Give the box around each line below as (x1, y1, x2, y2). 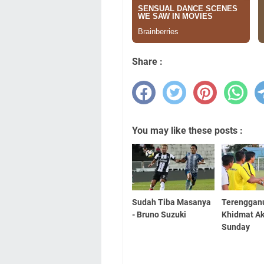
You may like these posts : (132, 125, 243, 137)
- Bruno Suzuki (132, 210, 186, 220)
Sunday (222, 222, 250, 232)
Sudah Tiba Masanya (132, 197, 211, 207)
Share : (132, 56, 163, 68)
